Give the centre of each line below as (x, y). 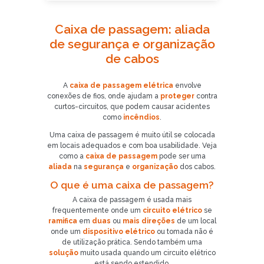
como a (71, 156)
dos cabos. (198, 167)
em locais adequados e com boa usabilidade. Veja (132, 146)
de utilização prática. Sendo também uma (132, 242)
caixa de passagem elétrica (121, 85)
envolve (187, 85)
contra (207, 96)
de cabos (132, 59)
